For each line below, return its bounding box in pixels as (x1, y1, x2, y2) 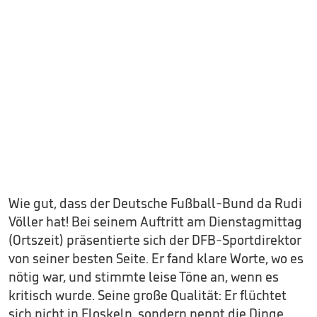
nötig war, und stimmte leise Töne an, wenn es (8, 268, 279, 286)
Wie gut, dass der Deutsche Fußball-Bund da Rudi (8, 195, 302, 212)
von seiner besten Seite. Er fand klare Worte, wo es (8, 250, 304, 267)
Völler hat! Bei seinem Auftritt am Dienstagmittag (8, 213, 302, 231)
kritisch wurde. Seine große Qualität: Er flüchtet (8, 287, 287, 304)
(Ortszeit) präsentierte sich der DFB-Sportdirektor (8, 231, 301, 249)
